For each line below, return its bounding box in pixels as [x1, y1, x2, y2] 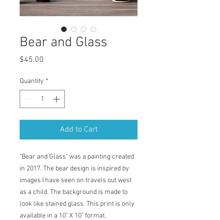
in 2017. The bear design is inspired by [20, 165, 129, 173]
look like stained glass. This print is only [20, 200, 135, 208]
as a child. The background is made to [20, 188, 128, 196]
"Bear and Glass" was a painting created [20, 153, 134, 161]
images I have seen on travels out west [20, 176, 132, 185]
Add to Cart [59, 125, 98, 135]
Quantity [20, 77, 44, 85]
